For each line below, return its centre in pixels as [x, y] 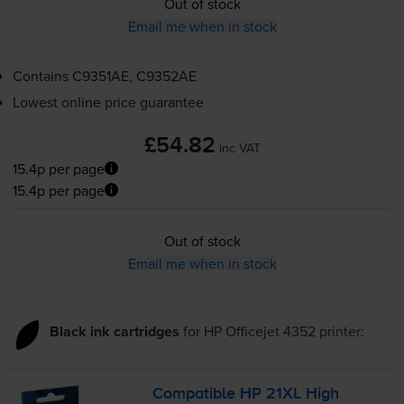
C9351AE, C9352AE [134, 75]
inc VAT [239, 147]
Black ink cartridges [114, 331]
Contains [42, 75]
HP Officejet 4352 [259, 331]
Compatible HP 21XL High [246, 394]
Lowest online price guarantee [108, 101]
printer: [340, 331]
